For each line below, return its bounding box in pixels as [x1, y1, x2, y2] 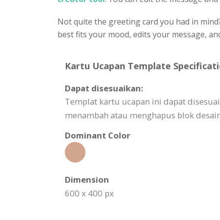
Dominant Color [65, 130, 130, 141]
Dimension [65, 174, 109, 185]
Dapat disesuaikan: [65, 82, 143, 94]
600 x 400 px [65, 188, 114, 199]
